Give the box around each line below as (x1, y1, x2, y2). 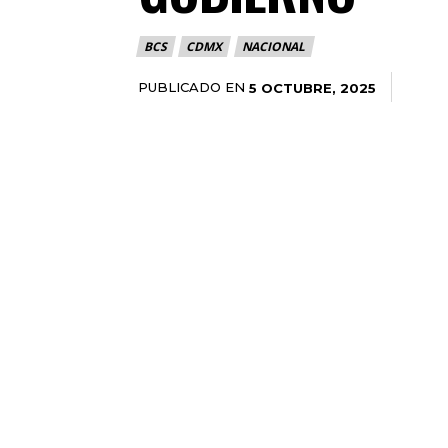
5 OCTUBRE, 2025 (249, 79, 376, 96)
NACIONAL (241, 38, 306, 56)
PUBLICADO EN (138, 78, 245, 95)
